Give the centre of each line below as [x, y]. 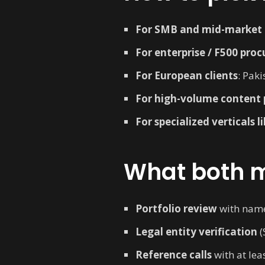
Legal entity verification [196, 232]
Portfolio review [176, 209]
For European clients [187, 75]
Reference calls [174, 255]
